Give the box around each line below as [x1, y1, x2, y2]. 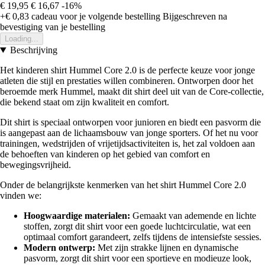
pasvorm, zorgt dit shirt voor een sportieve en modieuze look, [24, 253, 251, 264]
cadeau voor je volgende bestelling [29, 11, 160, 22]
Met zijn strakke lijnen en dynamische [95, 243, 238, 253]
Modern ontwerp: [24, 243, 95, 253]
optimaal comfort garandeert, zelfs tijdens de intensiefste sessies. [24, 232, 261, 243]
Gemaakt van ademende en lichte [130, 211, 256, 221]
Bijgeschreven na [163, 11, 227, 22]
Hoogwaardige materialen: [24, 211, 130, 221]
